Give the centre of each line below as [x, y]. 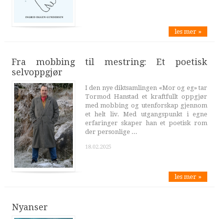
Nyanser [30, 207]
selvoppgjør [37, 72]
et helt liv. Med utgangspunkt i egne [146, 114]
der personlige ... [111, 131]
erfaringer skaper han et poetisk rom [146, 123]
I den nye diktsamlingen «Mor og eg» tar [146, 88]
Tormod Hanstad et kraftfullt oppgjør [146, 96]
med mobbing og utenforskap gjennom [146, 105]
